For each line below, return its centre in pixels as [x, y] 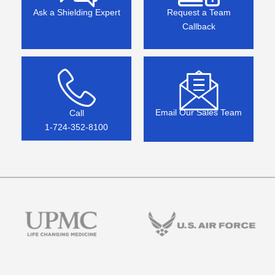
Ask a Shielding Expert [76, 12]
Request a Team [199, 12]
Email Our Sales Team [199, 112]
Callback [199, 26]
